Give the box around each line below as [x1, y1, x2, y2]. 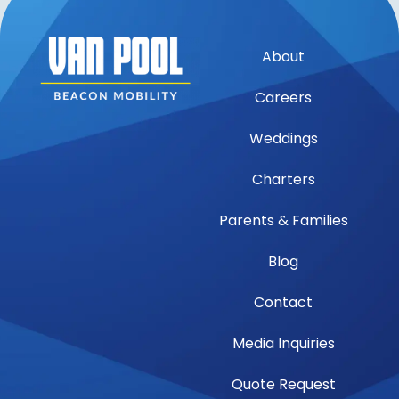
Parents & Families [218, 210, 348, 232]
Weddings [248, 128, 318, 150]
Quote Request [231, 374, 336, 395]
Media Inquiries [232, 333, 335, 354]
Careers [255, 87, 312, 109]
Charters [251, 169, 315, 191]
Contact [254, 292, 313, 313]
